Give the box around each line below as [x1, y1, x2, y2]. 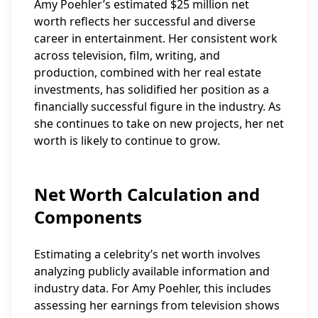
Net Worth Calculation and [34, 182, 260, 206]
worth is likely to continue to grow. [34, 133, 220, 148]
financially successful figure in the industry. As [34, 99, 281, 114]
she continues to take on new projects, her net [34, 116, 284, 131]
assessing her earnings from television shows [34, 297, 280, 313]
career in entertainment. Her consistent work [34, 31, 278, 46]
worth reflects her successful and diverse [34, 13, 256, 29]
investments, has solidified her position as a [34, 82, 269, 97]
